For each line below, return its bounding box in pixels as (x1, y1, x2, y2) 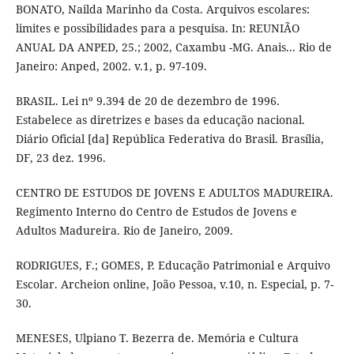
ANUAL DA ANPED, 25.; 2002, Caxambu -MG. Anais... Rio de (15, 40, 332, 55)
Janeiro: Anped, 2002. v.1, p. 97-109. (15, 58, 207, 74)
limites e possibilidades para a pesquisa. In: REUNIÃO (15, 21, 299, 36)
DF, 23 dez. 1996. (15, 150, 106, 166)
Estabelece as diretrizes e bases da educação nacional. (15, 112, 305, 128)
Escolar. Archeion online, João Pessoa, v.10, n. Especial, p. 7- (15, 277, 333, 292)
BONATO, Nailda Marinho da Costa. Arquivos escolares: (15, 2, 310, 17)
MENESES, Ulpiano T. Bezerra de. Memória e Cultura (15, 330, 299, 346)
